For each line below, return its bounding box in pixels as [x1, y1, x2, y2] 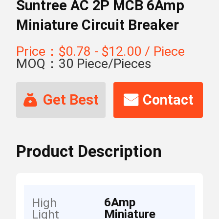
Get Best [43, 91, 99, 108]
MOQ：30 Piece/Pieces [16, 56, 151, 71]
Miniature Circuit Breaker [16, 16, 179, 33]
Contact [142, 91, 194, 108]
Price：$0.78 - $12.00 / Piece [16, 44, 185, 59]
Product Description [16, 142, 162, 161]
